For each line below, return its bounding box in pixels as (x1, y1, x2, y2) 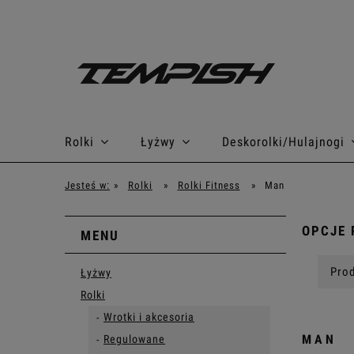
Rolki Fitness (177, 179, 240, 191)
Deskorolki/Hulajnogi (222, 134, 345, 149)
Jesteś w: (65, 179, 110, 191)
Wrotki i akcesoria (104, 311, 194, 323)
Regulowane (104, 333, 165, 345)
